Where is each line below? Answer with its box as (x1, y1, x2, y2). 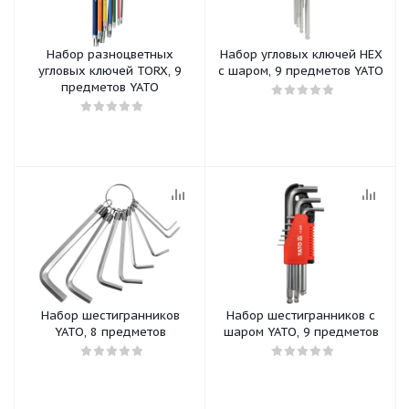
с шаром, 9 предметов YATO (218, 63, 383, 79)
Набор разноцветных (47, 47, 173, 62)
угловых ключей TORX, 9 (38, 63, 182, 79)
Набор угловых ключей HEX (219, 47, 383, 62)
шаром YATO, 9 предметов (223, 324, 379, 340)
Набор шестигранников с (226, 308, 375, 323)
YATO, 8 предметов (54, 324, 166, 340)
